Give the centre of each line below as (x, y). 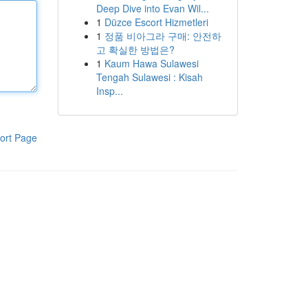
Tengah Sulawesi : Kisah (149, 77)
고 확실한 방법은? (135, 49)
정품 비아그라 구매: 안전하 (163, 36)
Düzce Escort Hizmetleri (156, 22)
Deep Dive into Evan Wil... (152, 8)
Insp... (109, 91)
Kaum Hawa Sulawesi (151, 63)
